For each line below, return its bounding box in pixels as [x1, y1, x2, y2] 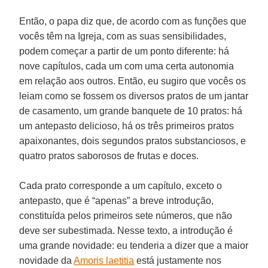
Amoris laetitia [74, 255, 135, 266]
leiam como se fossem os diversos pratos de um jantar [19, 90, 249, 101]
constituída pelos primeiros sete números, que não [19, 210, 233, 221]
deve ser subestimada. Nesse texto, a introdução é [19, 225, 233, 236]
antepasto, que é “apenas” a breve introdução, [19, 195, 214, 206]
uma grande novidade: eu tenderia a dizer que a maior [19, 240, 249, 251]
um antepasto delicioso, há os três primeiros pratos [19, 120, 234, 131]
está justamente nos [136, 255, 222, 266]
